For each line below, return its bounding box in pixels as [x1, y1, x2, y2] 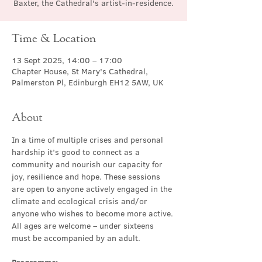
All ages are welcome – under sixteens [12, 220, 156, 232]
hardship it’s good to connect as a [12, 146, 142, 158]
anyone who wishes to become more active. [12, 208, 175, 219]
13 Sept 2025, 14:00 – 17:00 [12, 54, 122, 66]
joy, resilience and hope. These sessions [12, 171, 163, 182]
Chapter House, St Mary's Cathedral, [12, 65, 148, 77]
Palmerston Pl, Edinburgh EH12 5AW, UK [12, 77, 164, 88]
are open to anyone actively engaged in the [12, 183, 174, 195]
